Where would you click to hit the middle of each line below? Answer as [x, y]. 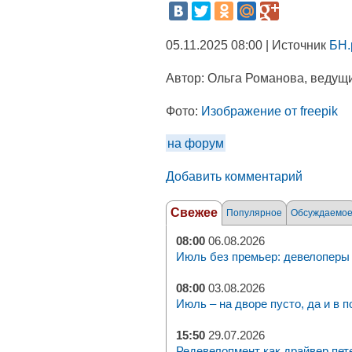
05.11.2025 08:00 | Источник [247, 45]
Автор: [187, 78]
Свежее [194, 213]
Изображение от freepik [269, 111]
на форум [196, 143]
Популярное [254, 213]
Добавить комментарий [234, 176]
